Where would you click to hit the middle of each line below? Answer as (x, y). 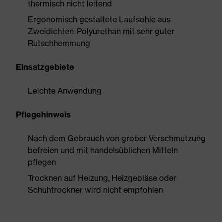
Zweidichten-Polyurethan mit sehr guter (101, 31)
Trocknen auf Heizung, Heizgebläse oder (102, 178)
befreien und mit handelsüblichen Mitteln (103, 150)
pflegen (42, 162)
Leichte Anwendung (65, 91)
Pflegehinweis (43, 114)
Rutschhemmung (59, 43)
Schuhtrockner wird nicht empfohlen (95, 190)
